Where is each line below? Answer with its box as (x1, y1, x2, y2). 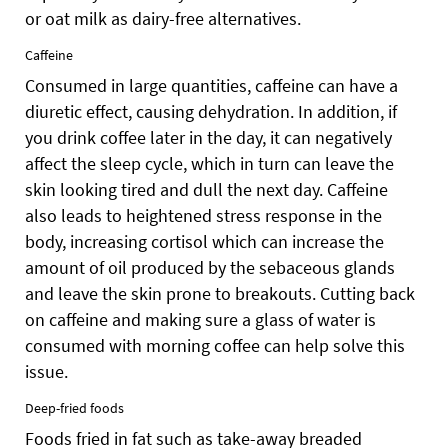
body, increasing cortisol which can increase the (25, 229, 384, 253)
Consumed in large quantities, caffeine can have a (25, 73, 398, 97)
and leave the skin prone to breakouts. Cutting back (25, 281, 415, 305)
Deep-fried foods (25, 398, 124, 417)
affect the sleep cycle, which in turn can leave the (25, 151, 394, 175)
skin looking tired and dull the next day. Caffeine (25, 177, 388, 201)
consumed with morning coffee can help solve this (25, 333, 405, 357)
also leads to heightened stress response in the (25, 203, 382, 227)
